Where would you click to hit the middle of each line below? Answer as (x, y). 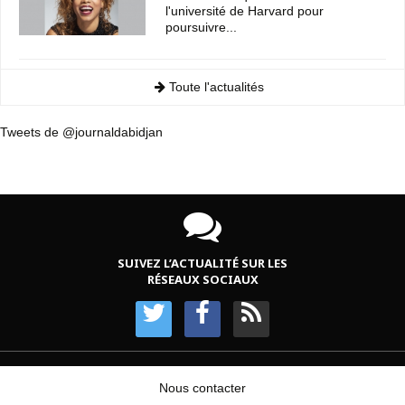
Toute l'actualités (215, 87)
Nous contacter (202, 388)
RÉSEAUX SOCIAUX (202, 280)
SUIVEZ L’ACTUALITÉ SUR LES (202, 264)
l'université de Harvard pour (245, 11)
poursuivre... (202, 28)
